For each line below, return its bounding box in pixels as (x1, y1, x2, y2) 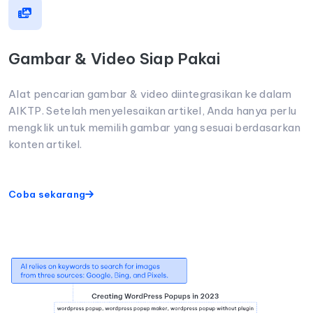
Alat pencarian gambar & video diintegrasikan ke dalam (8, 87, 291, 101)
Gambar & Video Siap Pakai (8, 48, 220, 68)
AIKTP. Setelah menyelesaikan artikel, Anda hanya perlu (8, 103, 297, 117)
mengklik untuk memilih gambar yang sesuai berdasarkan (8, 120, 300, 134)
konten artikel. (8, 137, 82, 151)
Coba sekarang (8, 187, 86, 201)
